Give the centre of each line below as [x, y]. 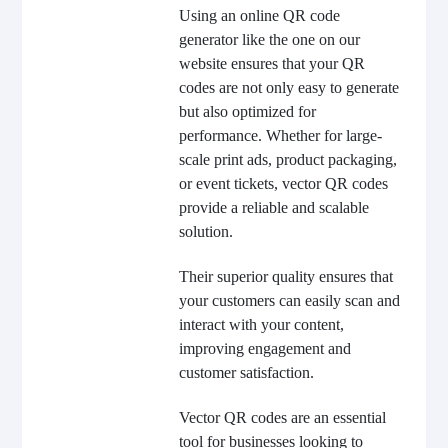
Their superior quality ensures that [285, 276]
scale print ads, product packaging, [287, 159]
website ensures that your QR [271, 63]
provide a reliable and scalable [273, 207]
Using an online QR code [259, 15]
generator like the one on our [269, 39]
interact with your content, [261, 324]
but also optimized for [247, 111]
